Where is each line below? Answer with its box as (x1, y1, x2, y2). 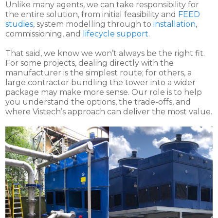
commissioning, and (5, 29, 83, 38)
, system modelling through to (33, 19, 154, 29)
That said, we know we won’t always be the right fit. (5, 48, 205, 58)
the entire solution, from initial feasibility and (5, 9, 179, 19)
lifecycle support (83, 29, 149, 38)
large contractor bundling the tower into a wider (5, 77, 196, 87)
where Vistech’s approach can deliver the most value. (5, 107, 213, 116)
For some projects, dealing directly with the (5, 58, 174, 68)
